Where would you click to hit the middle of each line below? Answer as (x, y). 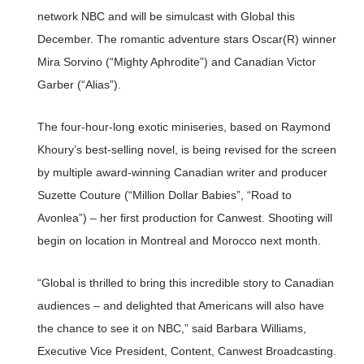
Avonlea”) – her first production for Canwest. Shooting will (184, 218)
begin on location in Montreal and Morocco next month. (179, 240)
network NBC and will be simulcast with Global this (166, 16)
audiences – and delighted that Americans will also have (180, 305)
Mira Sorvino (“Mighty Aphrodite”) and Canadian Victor (176, 62)
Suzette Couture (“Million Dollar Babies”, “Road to (164, 195)
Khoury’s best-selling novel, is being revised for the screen (186, 149)
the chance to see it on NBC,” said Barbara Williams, (171, 328)
